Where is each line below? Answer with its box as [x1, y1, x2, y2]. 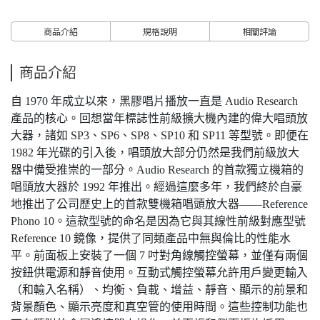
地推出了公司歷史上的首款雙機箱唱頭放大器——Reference [11, 198, 308, 210]
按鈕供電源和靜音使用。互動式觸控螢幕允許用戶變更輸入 [11, 266, 308, 279]
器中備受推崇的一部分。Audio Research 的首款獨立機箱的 [11, 164, 304, 176]
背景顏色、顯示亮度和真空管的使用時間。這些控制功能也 [11, 301, 308, 313]
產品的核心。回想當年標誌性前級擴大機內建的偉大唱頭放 [11, 112, 308, 124]
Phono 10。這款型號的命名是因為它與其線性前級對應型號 [11, 215, 306, 227]
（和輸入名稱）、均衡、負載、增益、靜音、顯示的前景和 [11, 284, 308, 296]
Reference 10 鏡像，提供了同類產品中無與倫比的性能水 [11, 232, 291, 244]
